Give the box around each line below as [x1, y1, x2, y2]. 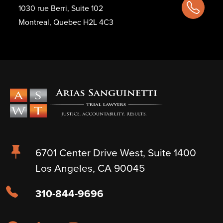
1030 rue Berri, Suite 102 [18, 2, 103, 14]
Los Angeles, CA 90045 [35, 160, 145, 176]
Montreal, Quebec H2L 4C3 [18, 16, 113, 28]
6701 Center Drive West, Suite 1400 [35, 145, 196, 160]
